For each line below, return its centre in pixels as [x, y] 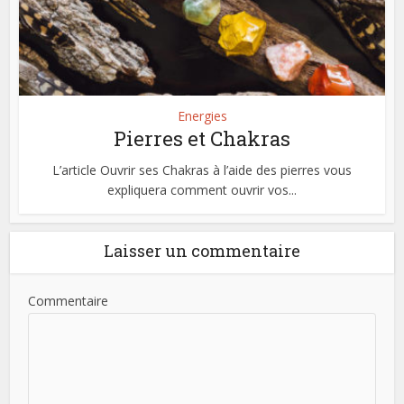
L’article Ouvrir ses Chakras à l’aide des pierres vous [202, 170]
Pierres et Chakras [202, 138]
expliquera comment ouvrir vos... [202, 189]
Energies [202, 115]
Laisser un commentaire [202, 250]
